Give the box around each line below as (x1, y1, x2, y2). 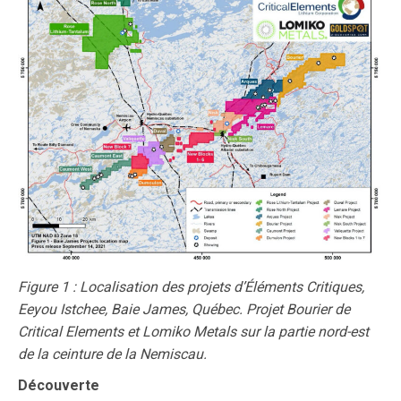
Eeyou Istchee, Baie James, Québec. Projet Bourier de (18, 301, 350, 319)
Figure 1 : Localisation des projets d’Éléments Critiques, (18, 278, 364, 296)
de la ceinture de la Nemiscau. (18, 346, 207, 363)
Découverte (18, 377, 99, 395)
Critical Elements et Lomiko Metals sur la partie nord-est (18, 323, 369, 341)
